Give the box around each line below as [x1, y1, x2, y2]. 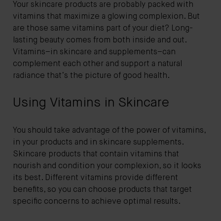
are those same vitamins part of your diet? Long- [13, 24, 193, 33]
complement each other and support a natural [13, 60, 182, 68]
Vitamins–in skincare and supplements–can [13, 48, 176, 56]
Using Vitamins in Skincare [13, 96, 169, 110]
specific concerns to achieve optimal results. [13, 197, 181, 206]
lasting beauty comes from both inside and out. [13, 36, 186, 44]
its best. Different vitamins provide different [13, 174, 178, 182]
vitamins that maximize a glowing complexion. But [13, 12, 200, 21]
